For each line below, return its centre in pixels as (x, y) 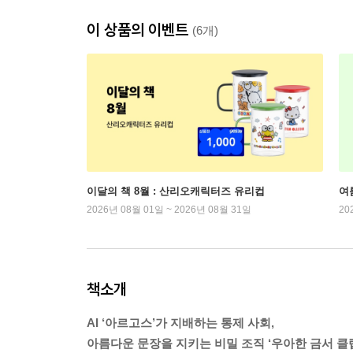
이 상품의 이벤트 (139, 30)
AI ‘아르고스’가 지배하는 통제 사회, (180, 323)
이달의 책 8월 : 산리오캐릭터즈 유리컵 (176, 191)
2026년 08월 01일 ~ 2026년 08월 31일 (169, 210)
